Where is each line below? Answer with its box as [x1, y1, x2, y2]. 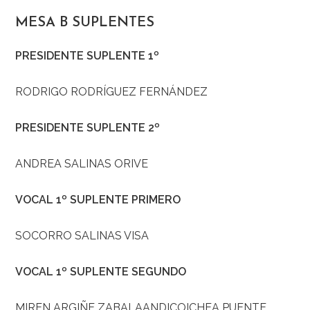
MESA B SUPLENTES [15, 16, 155, 30]
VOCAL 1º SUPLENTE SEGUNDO [15, 265, 187, 279]
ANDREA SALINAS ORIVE [15, 157, 149, 171]
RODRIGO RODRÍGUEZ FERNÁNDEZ [15, 85, 208, 99]
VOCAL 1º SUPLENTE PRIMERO [15, 193, 181, 207]
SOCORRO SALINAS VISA [15, 229, 149, 243]
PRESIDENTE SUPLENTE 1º [15, 49, 160, 63]
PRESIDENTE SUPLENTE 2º [15, 121, 161, 135]
